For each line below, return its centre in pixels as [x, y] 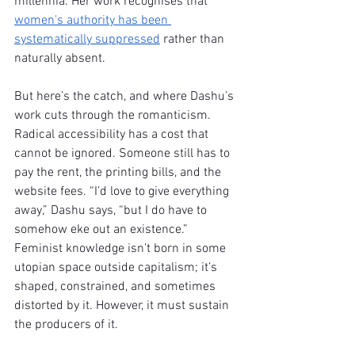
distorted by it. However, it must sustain [123, 306]
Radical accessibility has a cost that [113, 135]
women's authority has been [93, 21]
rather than [194, 40]
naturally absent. [60, 59]
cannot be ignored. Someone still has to [124, 154]
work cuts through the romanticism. [114, 116]
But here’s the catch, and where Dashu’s [126, 97]
